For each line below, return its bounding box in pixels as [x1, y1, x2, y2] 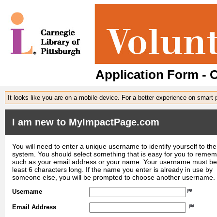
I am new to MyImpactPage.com [12, 116, 159, 127]
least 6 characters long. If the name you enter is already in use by [12, 165, 213, 173]
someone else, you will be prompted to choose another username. [12, 173, 215, 181]
